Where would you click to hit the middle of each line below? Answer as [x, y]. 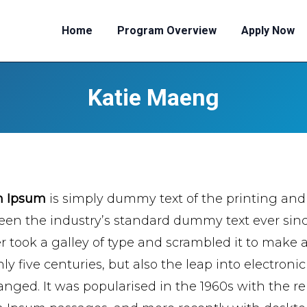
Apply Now [268, 30]
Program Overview [167, 30]
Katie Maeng [153, 97]
